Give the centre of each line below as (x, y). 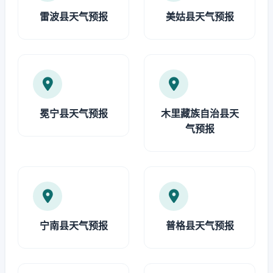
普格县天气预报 (200, 225)
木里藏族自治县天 (200, 113)
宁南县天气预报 (73, 225)
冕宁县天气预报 (73, 113)
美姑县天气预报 (200, 16)
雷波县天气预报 (73, 16)
